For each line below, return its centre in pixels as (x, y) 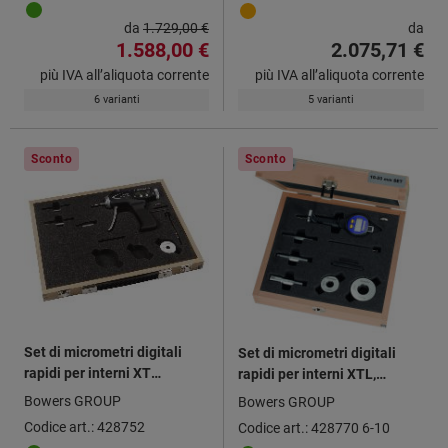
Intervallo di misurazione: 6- (327, 394)
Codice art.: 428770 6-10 (314, 427)
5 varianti (331, 99)
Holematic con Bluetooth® (108, 393)
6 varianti (116, 99)
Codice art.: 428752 (84, 426)
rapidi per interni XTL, (307, 373)
